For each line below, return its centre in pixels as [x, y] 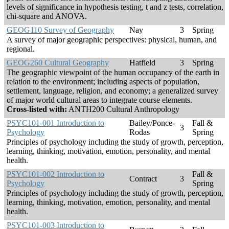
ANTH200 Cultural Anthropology [123, 109]
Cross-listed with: [37, 109]
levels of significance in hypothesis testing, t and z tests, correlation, [115, 7]
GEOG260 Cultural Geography [58, 63]
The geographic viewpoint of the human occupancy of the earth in [113, 73]
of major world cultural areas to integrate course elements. [99, 100]
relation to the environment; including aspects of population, [103, 82]
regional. [21, 49]
